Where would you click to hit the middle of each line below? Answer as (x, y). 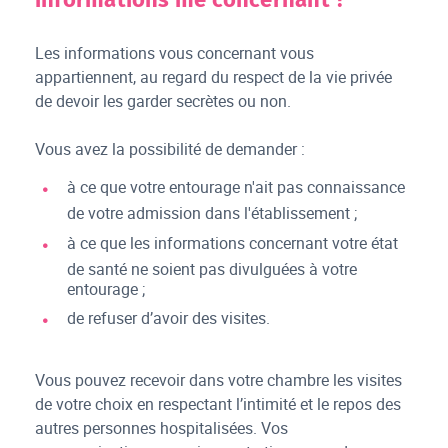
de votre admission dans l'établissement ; (212, 213)
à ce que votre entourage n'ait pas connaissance (236, 187)
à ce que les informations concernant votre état (233, 242)
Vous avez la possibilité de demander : (170, 149)
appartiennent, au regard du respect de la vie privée (214, 77)
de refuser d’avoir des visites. (169, 318)
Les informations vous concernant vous (175, 53)
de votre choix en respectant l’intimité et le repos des (218, 403)
